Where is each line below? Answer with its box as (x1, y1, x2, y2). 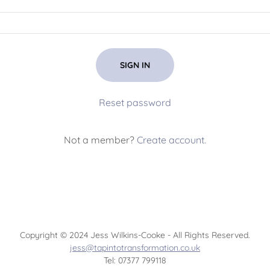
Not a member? (63, 134, 134, 146)
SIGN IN (119, 60, 150, 71)
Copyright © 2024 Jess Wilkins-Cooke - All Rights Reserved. (20, 230, 250, 240)
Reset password (98, 96, 171, 108)
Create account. (136, 134, 206, 146)
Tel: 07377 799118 (104, 255, 166, 266)
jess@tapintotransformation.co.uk (70, 242, 200, 253)
